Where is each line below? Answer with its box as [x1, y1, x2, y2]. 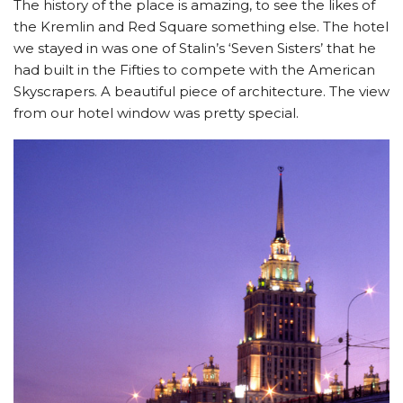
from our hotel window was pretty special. [13, 104, 299, 121]
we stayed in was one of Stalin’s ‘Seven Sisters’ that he [13, 40, 376, 57]
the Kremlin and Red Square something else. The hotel [13, 18, 389, 35]
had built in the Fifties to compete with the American [13, 61, 375, 78]
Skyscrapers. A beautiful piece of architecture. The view [13, 83, 390, 100]
